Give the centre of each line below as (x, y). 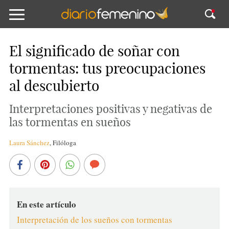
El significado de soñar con (94, 51)
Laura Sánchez (29, 143)
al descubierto (54, 86)
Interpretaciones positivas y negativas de (110, 109)
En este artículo (46, 204)
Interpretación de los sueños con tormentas (94, 220)
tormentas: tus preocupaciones (107, 68)
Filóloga (64, 143)
